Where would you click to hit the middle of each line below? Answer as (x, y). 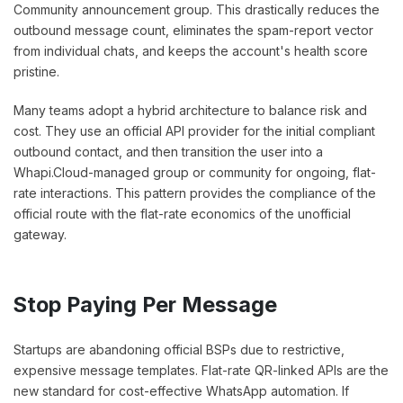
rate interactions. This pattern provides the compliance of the (195, 193)
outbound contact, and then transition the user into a (168, 152)
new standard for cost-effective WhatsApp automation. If (181, 391)
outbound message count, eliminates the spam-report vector (193, 31)
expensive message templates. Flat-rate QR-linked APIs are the (201, 371)
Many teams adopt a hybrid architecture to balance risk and (190, 111)
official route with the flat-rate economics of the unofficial (182, 214)
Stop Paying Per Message (145, 305)
